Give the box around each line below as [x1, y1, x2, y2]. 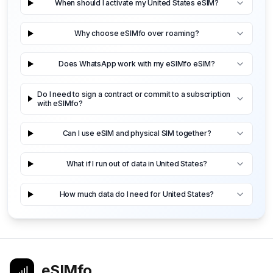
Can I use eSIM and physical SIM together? [62, 129, 211, 138]
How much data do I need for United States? [59, 190, 214, 199]
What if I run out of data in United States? [66, 159, 208, 169]
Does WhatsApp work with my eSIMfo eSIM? [58, 59, 216, 69]
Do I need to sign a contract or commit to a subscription [37, 89, 231, 99]
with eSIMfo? [37, 98, 83, 108]
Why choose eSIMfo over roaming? [74, 29, 199, 38]
